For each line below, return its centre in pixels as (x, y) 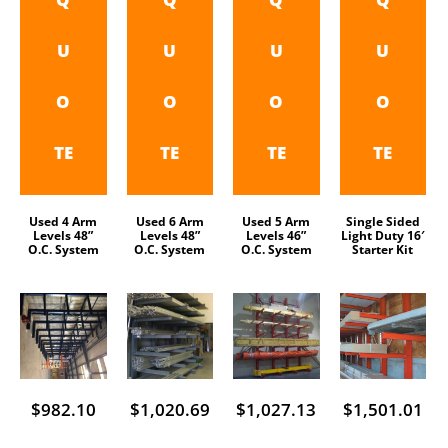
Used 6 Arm (169, 221)
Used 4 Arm (63, 221)
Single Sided (382, 221)
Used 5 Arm (276, 221)
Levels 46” (276, 235)
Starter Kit (383, 249)
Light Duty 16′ (382, 235)
